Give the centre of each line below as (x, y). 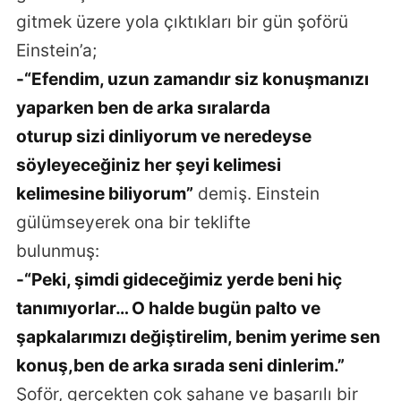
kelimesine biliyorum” (105, 193)
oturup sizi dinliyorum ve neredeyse (164, 136)
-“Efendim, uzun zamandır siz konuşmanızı (192, 78)
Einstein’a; (56, 50)
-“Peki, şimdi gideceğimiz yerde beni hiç (179, 279)
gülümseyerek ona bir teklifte (133, 222)
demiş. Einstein (256, 193)
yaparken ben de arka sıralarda (143, 107)
